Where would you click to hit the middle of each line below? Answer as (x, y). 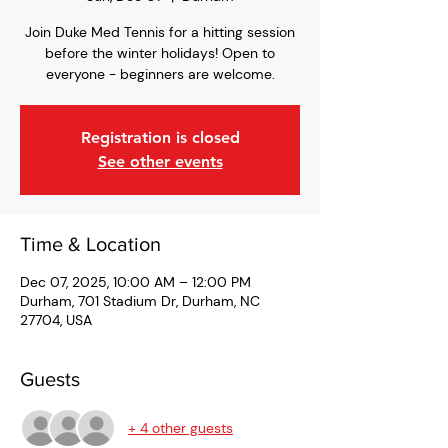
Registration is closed (160, 137)
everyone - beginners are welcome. (160, 74)
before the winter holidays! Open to (160, 53)
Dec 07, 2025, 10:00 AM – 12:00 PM (135, 282)
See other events (160, 161)
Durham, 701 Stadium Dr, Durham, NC (140, 301)
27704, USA (56, 320)
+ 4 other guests (180, 427)
